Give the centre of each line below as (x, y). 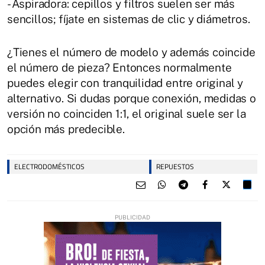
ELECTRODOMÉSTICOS (49, 166)
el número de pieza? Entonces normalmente (119, 67)
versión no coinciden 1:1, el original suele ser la (127, 113)
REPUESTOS (175, 166)
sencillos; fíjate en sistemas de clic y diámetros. (129, 19)
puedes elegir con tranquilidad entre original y (125, 83)
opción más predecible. (66, 129)
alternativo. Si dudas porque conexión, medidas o (132, 98)
